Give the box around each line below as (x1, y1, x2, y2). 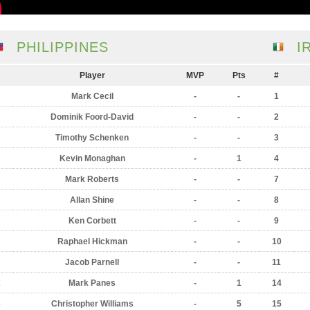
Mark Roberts (65, 174, 119, 184)
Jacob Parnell (65, 257, 119, 267)
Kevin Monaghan (59, 154, 125, 163)
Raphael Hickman (57, 237, 127, 246)
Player (79, 71, 105, 80)
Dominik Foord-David (51, 112, 134, 122)
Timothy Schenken (55, 133, 129, 143)
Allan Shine (70, 195, 114, 205)
